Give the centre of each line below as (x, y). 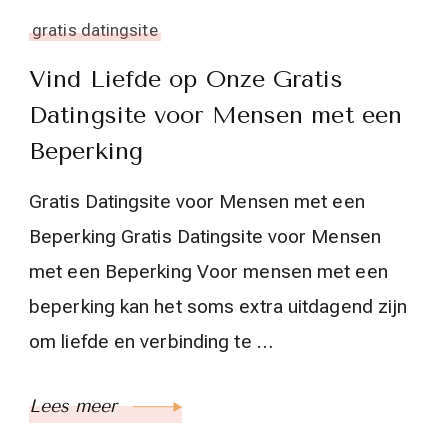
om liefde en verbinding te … (151, 341)
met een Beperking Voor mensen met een (208, 271)
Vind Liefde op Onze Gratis (186, 78)
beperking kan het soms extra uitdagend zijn (218, 306)
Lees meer (76, 405)
